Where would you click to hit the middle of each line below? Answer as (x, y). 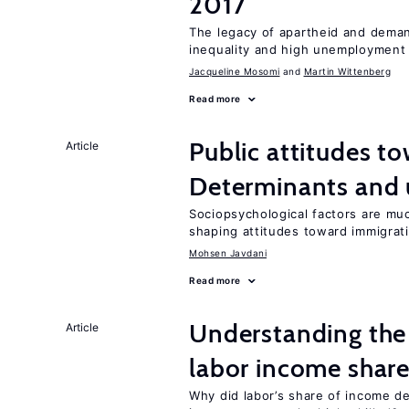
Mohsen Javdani (228, 253)
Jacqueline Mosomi (235, 71)
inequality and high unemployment (298, 49)
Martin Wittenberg (347, 71)
